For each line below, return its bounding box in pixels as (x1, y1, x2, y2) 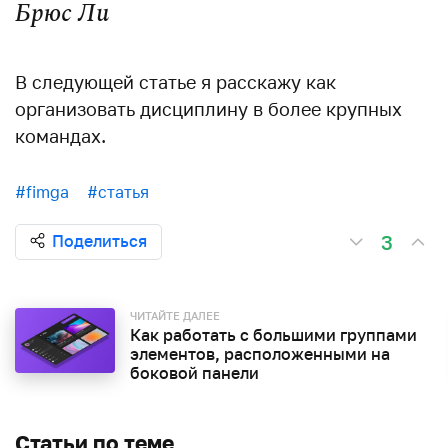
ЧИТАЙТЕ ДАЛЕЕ (130, 308, 220, 322)
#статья (87, 181, 149, 202)
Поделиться (52, 230, 147, 251)
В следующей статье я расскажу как (15, 70, 336, 93)
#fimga (15, 181, 69, 202)
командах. (15, 124, 106, 147)
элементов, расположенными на (130, 343, 390, 364)
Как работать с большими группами (130, 324, 417, 345)
